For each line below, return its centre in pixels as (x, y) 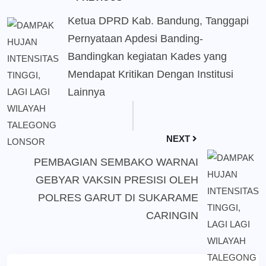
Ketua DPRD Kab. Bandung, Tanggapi (158, 21)
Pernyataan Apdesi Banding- (135, 39)
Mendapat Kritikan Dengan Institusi (151, 75)
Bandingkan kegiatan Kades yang (147, 57)
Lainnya (86, 92)
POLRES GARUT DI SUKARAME (118, 198)
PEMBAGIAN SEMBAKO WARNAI (116, 162)
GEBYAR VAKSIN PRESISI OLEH (117, 180)
